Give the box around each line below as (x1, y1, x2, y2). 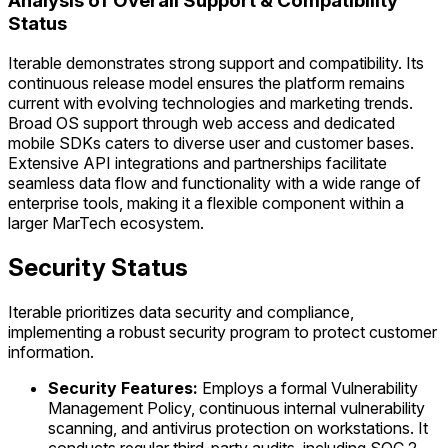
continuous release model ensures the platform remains (8, 73, 405, 94)
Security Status (8, 253, 188, 283)
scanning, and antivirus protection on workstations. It (48, 418, 428, 439)
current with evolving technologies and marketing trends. (8, 93, 413, 114)
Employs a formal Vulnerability (198, 378, 418, 399)
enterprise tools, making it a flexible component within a (8, 193, 404, 214)
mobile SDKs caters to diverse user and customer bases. (8, 133, 414, 154)
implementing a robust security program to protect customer (8, 322, 437, 343)
